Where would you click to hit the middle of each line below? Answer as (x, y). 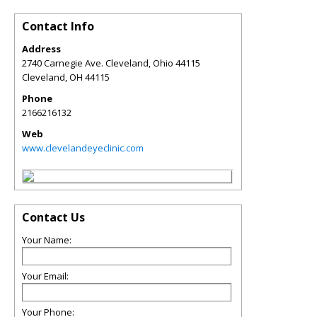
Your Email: (45, 276)
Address (41, 49)
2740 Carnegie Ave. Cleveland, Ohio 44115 (111, 63)
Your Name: (47, 240)
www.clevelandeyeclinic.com (83, 148)
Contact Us (53, 217)
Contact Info (58, 26)
